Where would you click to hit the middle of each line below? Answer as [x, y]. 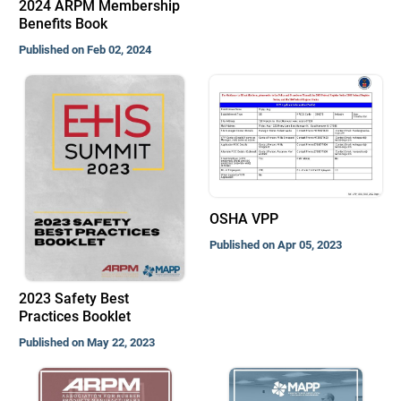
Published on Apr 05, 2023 [276, 245]
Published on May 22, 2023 [86, 342]
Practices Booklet [74, 316]
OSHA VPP [244, 219]
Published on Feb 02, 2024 [85, 50]
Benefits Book [63, 24]
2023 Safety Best [73, 299]
